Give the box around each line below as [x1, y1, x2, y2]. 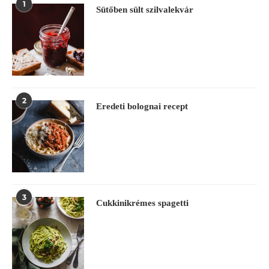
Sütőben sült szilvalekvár [96, 5, 193, 15]
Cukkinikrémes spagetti [96, 198, 189, 208]
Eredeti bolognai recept [96, 101, 188, 112]
